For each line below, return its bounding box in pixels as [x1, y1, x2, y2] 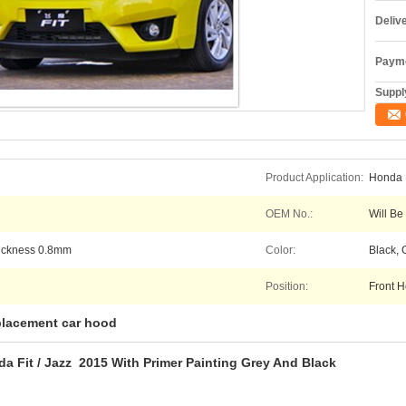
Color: [266, 244, 295, 256]
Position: [266, 280, 308, 293]
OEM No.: [266, 208, 313, 220]
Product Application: [266, 171, 363, 184]
